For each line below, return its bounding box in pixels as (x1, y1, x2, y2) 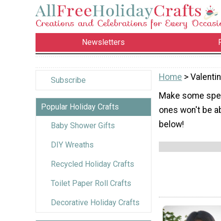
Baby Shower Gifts (51, 120, 115, 130)
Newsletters (82, 37, 125, 47)
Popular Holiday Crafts (41, 102, 119, 111)
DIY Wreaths (51, 140, 94, 149)
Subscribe (51, 75, 86, 85)
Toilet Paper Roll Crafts (51, 178, 131, 188)
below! (159, 119, 184, 129)
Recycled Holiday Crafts (51, 159, 134, 169)
